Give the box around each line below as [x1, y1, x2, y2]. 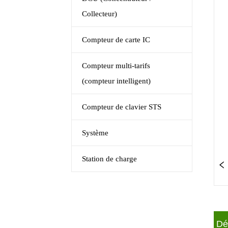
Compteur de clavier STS [82, 103, 162, 111]
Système [82, 129, 109, 137]
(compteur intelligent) [82, 77, 151, 85]
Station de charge [82, 155, 137, 163]
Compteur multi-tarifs [82, 62, 151, 70]
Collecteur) [82, 10, 118, 18]
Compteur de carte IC [82, 36, 151, 44]
